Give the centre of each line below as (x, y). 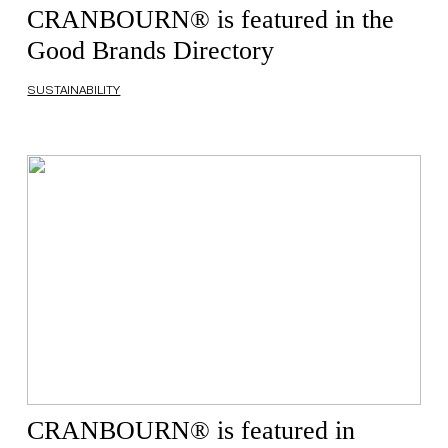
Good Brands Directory (151, 50)
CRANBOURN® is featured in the (211, 19)
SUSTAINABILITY (74, 90)
